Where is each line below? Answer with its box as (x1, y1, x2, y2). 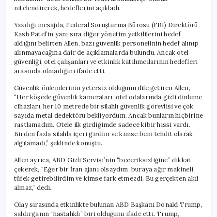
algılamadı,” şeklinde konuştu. (14, 139, 102, 147)
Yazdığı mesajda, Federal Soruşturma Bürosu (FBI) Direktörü (14, 20, 198, 29)
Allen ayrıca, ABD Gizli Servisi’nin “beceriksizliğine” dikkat (14, 155, 191, 164)
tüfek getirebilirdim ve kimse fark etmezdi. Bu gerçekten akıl (14, 174, 199, 183)
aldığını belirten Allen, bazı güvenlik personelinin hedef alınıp (14, 39, 199, 47)
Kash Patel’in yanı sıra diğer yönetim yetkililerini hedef (14, 30, 181, 38)
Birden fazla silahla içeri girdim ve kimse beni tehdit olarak (14, 129, 193, 138)
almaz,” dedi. (14, 183, 52, 192)
